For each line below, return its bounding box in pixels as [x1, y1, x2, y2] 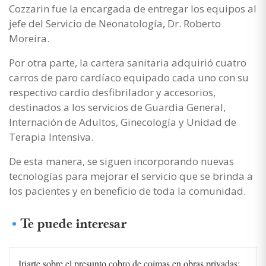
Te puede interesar [21, 216, 126, 232]
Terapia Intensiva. [9, 129, 93, 144]
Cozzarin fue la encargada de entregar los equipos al [9, 1, 256, 15]
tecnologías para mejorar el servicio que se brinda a [9, 169, 253, 183]
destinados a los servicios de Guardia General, [9, 100, 226, 114]
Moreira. [9, 31, 49, 45]
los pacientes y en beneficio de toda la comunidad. [9, 183, 246, 198]
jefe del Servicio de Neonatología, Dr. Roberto [9, 16, 221, 30]
